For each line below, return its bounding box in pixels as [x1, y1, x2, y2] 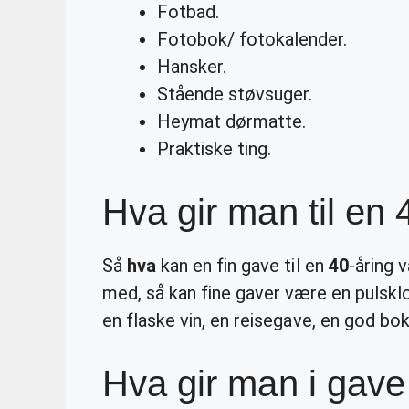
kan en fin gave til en [156, 254, 329, 277]
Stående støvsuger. [157, 82, 313, 105]
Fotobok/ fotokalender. [157, 27, 348, 50]
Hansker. [157, 55, 227, 78]
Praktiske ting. [157, 137, 272, 160]
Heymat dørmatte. [157, 110, 307, 132]
